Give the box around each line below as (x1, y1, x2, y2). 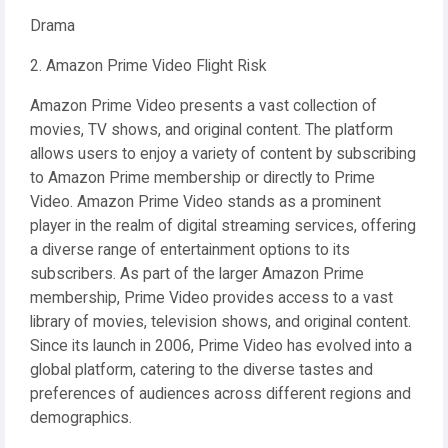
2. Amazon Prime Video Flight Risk (30, 57, 267, 75)
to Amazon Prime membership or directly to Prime (30, 169, 375, 187)
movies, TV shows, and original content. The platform (30, 121, 393, 139)
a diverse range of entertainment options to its (30, 241, 350, 259)
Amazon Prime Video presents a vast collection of (30, 97, 377, 115)
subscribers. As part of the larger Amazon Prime (30, 265, 364, 283)
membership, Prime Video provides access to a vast (30, 289, 393, 307)
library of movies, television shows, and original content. (30, 313, 411, 331)
